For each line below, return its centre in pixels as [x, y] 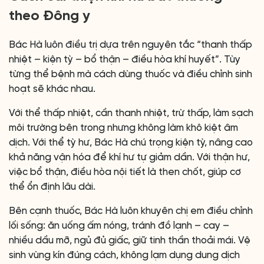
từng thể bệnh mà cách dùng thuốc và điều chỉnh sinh [131, 74]
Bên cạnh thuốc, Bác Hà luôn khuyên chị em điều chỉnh [131, 211]
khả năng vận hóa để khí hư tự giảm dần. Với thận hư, [129, 157]
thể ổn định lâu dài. [52, 187]
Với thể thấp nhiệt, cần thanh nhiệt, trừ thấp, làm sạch [131, 113]
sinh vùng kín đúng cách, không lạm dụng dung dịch [124, 255]
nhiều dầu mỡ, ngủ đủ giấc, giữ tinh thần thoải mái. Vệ [130, 240]
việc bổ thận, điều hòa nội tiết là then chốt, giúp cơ [125, 172]
